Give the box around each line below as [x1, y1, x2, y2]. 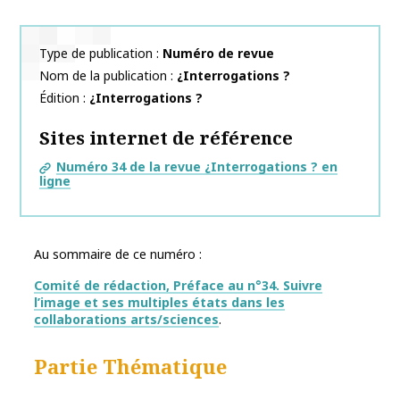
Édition [39, 89, 79, 107]
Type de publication [39, 45, 153, 62]
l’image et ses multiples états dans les [34, 294, 285, 312]
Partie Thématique [34, 353, 227, 380]
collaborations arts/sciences [34, 311, 219, 329]
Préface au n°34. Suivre [173, 277, 322, 295]
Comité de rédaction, [34, 277, 173, 295]
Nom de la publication [39, 67, 167, 85]
